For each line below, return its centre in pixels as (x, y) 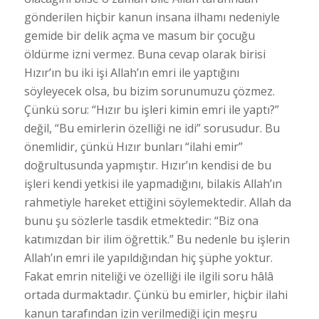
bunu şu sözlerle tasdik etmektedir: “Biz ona (141, 220)
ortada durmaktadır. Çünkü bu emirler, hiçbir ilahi (156, 294)
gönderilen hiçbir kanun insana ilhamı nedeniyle (152, 17)
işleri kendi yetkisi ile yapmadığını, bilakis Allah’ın (153, 183)
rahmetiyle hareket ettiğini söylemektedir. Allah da (157, 202)
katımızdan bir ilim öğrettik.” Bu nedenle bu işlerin (157, 239)
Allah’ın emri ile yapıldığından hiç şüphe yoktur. (148, 257)
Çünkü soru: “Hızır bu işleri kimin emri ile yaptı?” (151, 109)
